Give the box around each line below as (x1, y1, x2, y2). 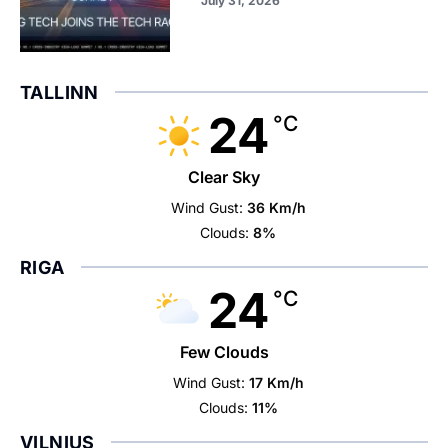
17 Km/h (248, 374, 304, 391)
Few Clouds (179, 342, 269, 362)
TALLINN (20, 82, 99, 103)
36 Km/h (246, 199, 306, 216)
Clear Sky (188, 167, 260, 187)
